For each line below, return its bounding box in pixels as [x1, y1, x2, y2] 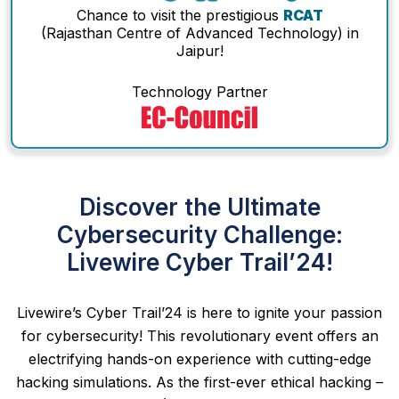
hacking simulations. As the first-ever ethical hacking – [16, 372, 383, 391]
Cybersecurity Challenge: [56, 220, 343, 248]
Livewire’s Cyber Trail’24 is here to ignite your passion [17, 303, 382, 322]
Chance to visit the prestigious [76, 5, 283, 24]
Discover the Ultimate [78, 192, 321, 221]
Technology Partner [131, 83, 268, 102]
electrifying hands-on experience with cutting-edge [28, 349, 371, 368]
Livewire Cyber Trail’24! [66, 248, 333, 276]
